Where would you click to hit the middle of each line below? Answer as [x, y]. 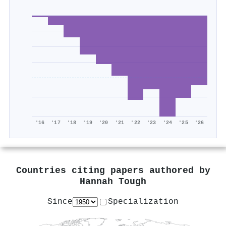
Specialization [143, 202]
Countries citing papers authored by [113, 171]
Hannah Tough [113, 182]
